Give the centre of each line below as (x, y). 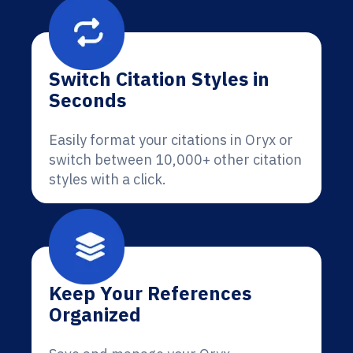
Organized (95, 314)
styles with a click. (108, 179)
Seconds (87, 100)
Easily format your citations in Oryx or (171, 140)
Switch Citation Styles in (159, 79)
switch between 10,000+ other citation (175, 160)
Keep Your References (150, 293)
